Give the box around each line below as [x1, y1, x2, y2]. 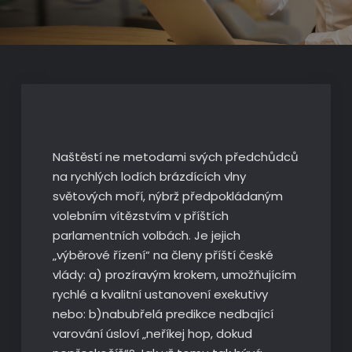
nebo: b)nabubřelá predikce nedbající [52, 306, 273, 322]
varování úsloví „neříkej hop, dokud [52, 325, 252, 342]
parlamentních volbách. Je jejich [52, 227, 240, 244]
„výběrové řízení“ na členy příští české [52, 247, 273, 263]
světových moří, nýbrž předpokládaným [52, 188, 283, 204]
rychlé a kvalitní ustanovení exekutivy [52, 286, 268, 302]
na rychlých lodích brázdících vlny [52, 168, 246, 185]
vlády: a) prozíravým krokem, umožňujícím [52, 266, 296, 283]
